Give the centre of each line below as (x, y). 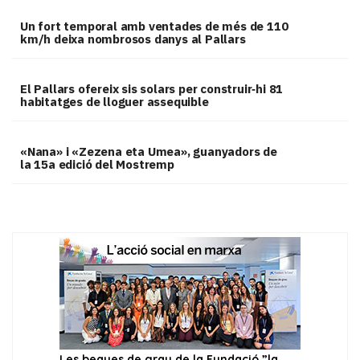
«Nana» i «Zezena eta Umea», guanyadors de (149, 152)
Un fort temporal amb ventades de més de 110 (154, 27)
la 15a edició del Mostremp (97, 165)
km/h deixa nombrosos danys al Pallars (133, 39)
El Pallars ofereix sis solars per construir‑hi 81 (152, 89)
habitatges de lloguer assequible (115, 102)
